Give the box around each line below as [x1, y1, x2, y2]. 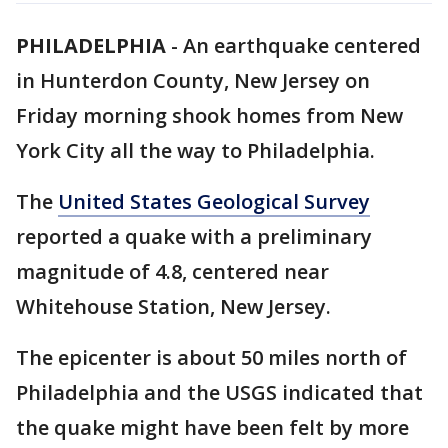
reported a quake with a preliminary [16, 223, 372, 250]
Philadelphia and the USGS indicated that [16, 379, 423, 406]
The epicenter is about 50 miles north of [16, 344, 407, 371]
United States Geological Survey [58, 188, 370, 215]
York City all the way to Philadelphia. [16, 137, 380, 164]
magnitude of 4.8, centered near [16, 258, 329, 285]
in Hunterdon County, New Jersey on [16, 67, 370, 94]
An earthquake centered [183, 32, 421, 59]
